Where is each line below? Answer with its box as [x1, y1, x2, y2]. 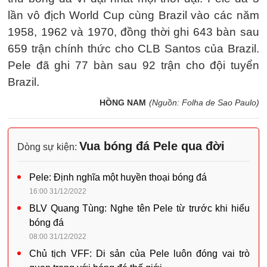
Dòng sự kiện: [17, 141, 79, 152]
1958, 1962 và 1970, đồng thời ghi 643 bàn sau [8, 25, 259, 38]
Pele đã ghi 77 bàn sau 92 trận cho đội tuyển [8, 58, 259, 72]
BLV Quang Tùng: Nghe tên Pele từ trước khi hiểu [29, 203, 250, 213]
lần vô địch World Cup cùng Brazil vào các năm [8, 8, 259, 21]
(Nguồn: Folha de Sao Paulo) [149, 97, 259, 107]
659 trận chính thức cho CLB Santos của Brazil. [8, 42, 259, 55]
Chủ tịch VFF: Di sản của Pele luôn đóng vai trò [29, 248, 250, 259]
